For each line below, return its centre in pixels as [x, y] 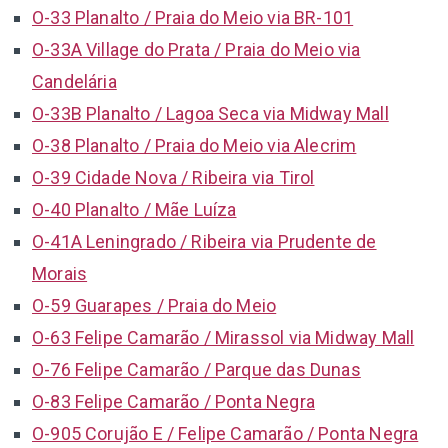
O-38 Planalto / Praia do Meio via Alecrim [194, 145]
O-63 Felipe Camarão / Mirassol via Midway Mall [223, 337]
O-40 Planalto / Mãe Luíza [134, 209]
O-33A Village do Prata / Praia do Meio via [196, 49]
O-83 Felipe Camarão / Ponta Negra [173, 401]
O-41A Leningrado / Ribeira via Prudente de [204, 241]
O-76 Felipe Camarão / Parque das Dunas [196, 369]
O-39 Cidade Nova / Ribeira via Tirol [173, 177]
